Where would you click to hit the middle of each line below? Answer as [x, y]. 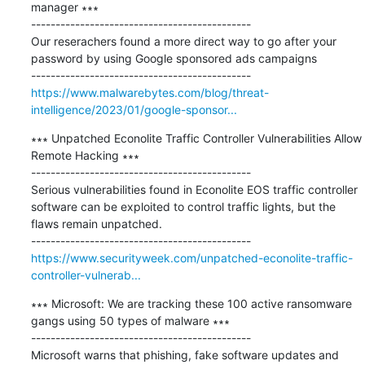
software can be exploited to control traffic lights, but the [183, 206]
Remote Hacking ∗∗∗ [85, 155]
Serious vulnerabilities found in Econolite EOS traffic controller [194, 189]
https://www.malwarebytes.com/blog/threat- [150, 92]
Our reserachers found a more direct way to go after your [183, 41]
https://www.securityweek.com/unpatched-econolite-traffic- [191, 257]
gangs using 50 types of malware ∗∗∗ [130, 320]
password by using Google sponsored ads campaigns [174, 58]
